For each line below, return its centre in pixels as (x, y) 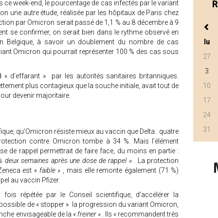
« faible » (48, 170)
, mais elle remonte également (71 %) (121, 170)
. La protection (156, 161)
